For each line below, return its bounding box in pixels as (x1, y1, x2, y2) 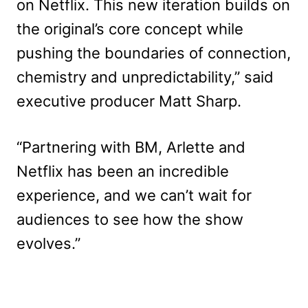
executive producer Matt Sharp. (16, 92, 241, 110)
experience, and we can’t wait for (16, 186, 252, 204)
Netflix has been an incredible (16, 162, 229, 180)
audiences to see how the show (16, 210, 243, 228)
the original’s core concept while (16, 20, 243, 38)
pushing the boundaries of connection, (16, 44, 291, 62)
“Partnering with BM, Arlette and (16, 138, 245, 156)
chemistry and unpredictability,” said (16, 68, 274, 86)
